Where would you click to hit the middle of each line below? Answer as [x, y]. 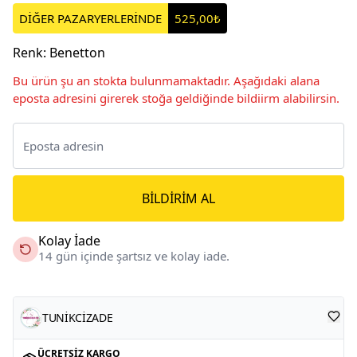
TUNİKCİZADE [78, 317]
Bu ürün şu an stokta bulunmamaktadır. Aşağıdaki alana [166, 80]
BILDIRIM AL [178, 198]
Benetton [77, 52]
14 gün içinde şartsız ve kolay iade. [134, 255]
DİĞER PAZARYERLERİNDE [90, 18]
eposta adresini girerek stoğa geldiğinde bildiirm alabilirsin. [176, 98]
